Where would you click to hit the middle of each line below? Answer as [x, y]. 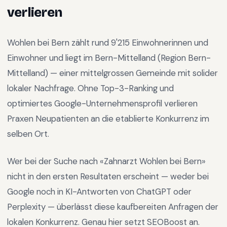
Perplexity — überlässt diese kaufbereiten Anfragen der [113, 207]
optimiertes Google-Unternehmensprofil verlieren [102, 103]
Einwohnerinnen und [169, 43]
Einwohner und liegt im [51, 58]
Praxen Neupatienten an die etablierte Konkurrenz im [108, 119]
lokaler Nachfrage [41, 88]
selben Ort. [28, 134]
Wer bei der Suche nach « [55, 161]
